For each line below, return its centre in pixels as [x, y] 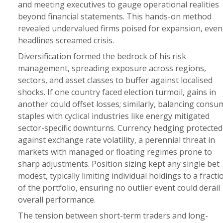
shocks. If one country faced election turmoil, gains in [117, 92]
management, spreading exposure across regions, [112, 68]
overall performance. [56, 200]
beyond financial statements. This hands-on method [114, 16]
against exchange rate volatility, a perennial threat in [116, 140]
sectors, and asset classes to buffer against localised [115, 80]
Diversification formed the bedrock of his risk [102, 56]
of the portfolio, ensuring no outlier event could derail [119, 188]
